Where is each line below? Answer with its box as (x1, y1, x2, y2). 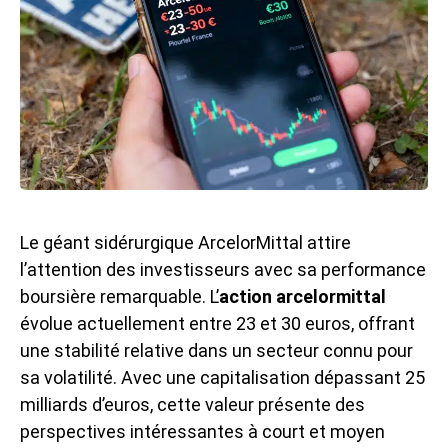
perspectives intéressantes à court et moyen (20, 420, 385, 442)
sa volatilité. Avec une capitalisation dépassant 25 (20, 366, 425, 388)
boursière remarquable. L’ (20, 285, 219, 307)
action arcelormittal (219, 285, 386, 307)
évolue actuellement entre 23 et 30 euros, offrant (20, 312, 415, 334)
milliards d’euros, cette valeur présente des (20, 393, 365, 415)
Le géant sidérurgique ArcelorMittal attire (20, 231, 351, 253)
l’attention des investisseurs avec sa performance (20, 258, 426, 280)
